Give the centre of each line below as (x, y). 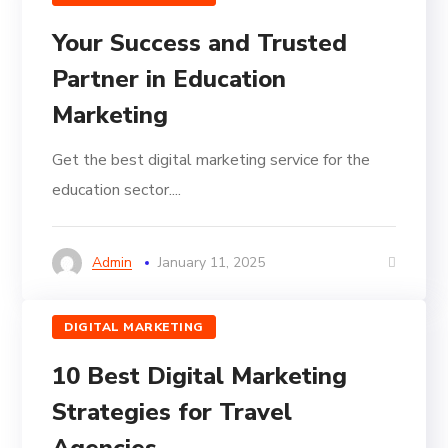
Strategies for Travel (172, 412)
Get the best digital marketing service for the (211, 160)
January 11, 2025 (212, 263)
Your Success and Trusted (200, 43)
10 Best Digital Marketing (200, 376)
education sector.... (117, 190)
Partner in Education (169, 79)
